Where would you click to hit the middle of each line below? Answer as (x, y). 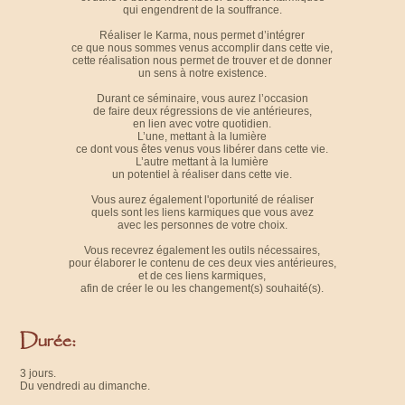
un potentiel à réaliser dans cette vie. (202, 175)
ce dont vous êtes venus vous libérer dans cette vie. (202, 150)
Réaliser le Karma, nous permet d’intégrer (202, 36)
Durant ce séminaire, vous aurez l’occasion (202, 99)
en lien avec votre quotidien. (202, 124)
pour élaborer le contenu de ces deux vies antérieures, (202, 264)
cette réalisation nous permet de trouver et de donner (202, 61)
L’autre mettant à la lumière (202, 162)
